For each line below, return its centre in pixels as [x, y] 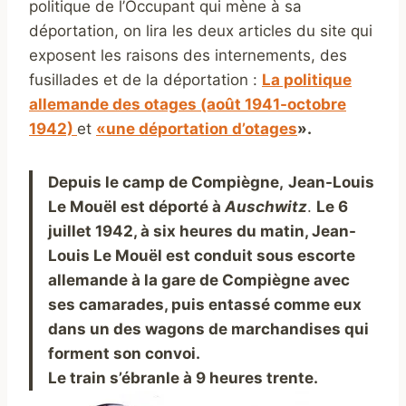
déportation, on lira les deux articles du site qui [201, 30]
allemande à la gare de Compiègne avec [199, 280]
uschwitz [272, 206]
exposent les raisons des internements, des [188, 55]
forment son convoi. [124, 353]
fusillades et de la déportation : [145, 79]
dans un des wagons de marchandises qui [208, 329]
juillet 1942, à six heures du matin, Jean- [202, 231]
